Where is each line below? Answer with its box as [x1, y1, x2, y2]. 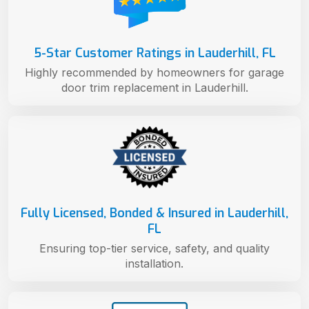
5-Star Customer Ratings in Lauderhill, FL [33, 44, 276, 61]
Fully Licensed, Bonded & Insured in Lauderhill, [21, 204, 288, 221]
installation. [126, 256, 183, 270]
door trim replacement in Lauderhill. [61, 80, 248, 94]
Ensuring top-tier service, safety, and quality [39, 241, 270, 255]
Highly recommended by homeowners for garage [25, 65, 284, 79]
